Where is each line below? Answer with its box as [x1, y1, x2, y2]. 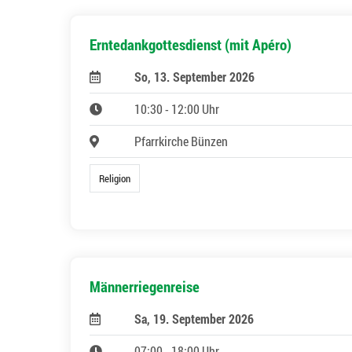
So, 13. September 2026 [134, 68, 255, 85]
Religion [99, 172, 131, 185]
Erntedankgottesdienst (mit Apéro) [90, 34, 291, 54]
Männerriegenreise [90, 277, 200, 297]
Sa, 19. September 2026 [134, 310, 254, 328]
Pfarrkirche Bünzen [134, 132, 228, 149]
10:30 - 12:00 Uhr [134, 100, 219, 117]
